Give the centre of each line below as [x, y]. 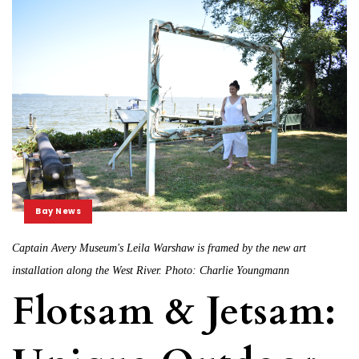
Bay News [58, 211]
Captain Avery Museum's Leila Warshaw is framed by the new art [159, 248]
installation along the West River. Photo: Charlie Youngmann [151, 270]
